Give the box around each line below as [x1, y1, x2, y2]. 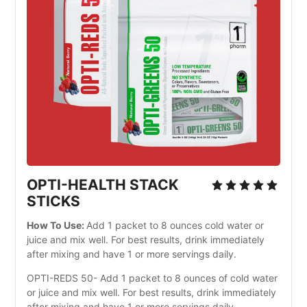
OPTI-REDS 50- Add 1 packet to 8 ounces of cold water [27, 271, 278, 284]
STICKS [27, 193, 81, 210]
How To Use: [27, 219, 87, 232]
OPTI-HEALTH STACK [27, 176, 179, 194]
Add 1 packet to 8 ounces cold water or [86, 219, 265, 232]
